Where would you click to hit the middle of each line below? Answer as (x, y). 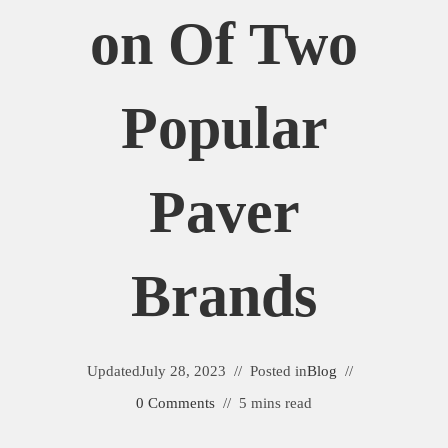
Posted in (278, 371)
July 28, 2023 (183, 371)
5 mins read (275, 403)
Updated (113, 371)
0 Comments (175, 403)
